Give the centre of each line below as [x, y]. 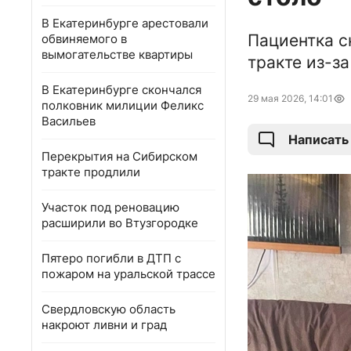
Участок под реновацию [110, 207]
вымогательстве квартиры [117, 54]
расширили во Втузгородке [120, 223]
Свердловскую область [109, 309]
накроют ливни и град [104, 325]
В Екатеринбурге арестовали [125, 23]
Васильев [69, 121]
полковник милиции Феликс [123, 105]
